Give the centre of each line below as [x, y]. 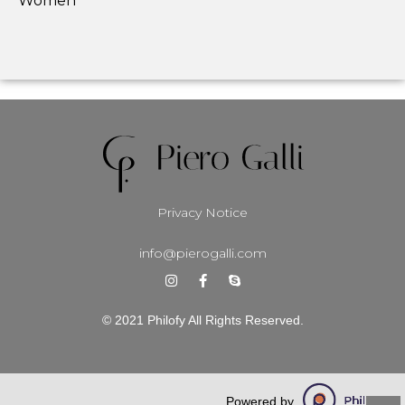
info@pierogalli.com [202, 253]
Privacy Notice [202, 213]
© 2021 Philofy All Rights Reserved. [202, 320]
